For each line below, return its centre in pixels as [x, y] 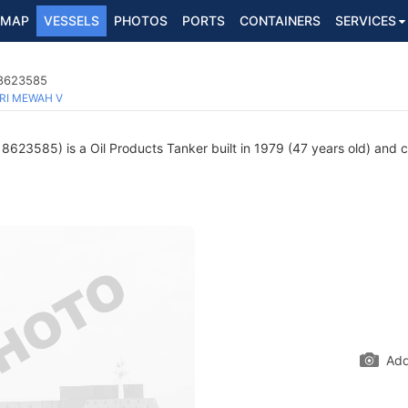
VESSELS [71, 20]
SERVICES [366, 20]
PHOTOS [141, 20]
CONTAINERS [280, 20]
